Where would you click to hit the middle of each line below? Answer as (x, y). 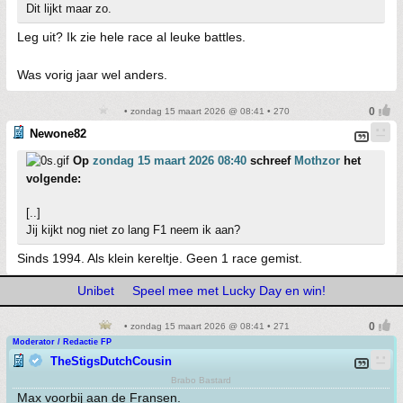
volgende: (54, 179)
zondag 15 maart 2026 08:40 (170, 161)
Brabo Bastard (201, 380)
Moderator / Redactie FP (62, 342)
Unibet (96, 291)
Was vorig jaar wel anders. (92, 75)
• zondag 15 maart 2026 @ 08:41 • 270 (205, 111)
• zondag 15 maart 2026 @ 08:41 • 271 (205, 326)
